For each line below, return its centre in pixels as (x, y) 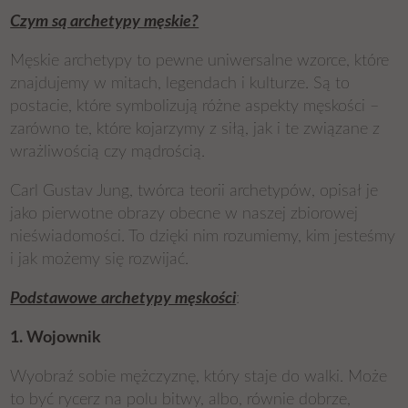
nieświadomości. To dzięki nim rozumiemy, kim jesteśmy (203, 237)
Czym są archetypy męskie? (105, 22)
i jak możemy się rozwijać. (100, 260)
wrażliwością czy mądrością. (108, 152)
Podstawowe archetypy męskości (123, 299)
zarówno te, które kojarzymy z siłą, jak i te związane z (195, 129)
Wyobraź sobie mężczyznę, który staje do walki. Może (199, 377)
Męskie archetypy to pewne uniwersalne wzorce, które (200, 61)
